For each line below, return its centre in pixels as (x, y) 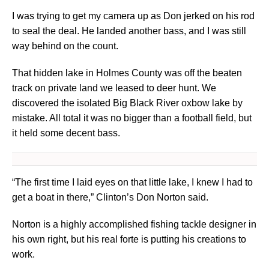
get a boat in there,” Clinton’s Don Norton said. (110, 198)
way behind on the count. (65, 46)
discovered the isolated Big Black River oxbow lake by (127, 103)
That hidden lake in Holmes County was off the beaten (127, 73)
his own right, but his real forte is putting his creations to (129, 240)
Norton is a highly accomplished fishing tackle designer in (134, 225)
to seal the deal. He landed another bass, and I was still (129, 31)
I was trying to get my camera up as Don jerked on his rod (133, 16)
